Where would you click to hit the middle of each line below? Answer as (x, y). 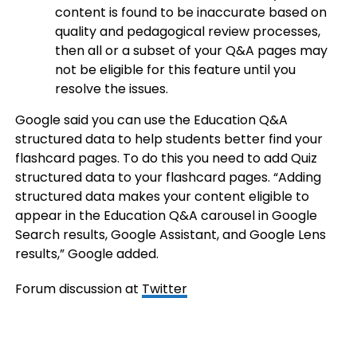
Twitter (164, 289)
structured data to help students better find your (169, 139)
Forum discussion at (78, 289)
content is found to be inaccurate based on (190, 12)
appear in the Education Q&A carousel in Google (166, 216)
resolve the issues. (111, 89)
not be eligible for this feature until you (175, 70)
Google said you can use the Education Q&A (151, 120)
